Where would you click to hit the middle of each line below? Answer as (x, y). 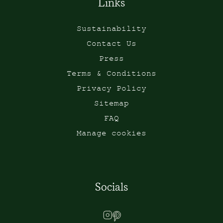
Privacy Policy (111, 90)
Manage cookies (111, 134)
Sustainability (111, 30)
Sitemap (111, 105)
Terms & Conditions (111, 75)
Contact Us (111, 45)
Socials (111, 187)
